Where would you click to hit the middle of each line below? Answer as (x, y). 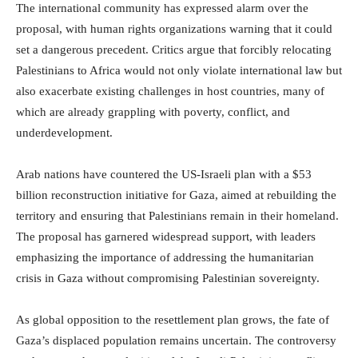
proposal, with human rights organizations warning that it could (174, 28)
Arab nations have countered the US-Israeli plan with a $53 (164, 174)
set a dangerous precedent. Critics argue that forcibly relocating (174, 49)
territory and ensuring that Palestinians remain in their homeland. (177, 215)
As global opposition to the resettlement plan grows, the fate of (173, 319)
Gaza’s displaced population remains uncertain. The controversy (176, 340)
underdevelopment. (64, 132)
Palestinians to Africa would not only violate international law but (179, 70)
